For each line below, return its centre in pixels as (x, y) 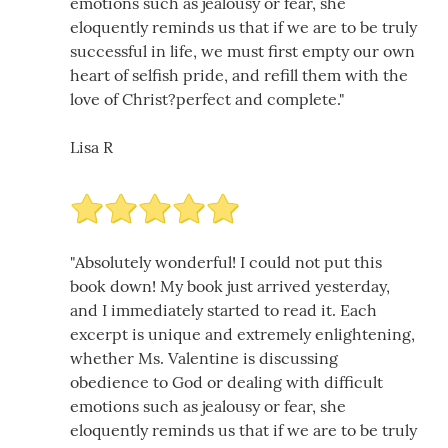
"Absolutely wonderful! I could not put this (226, 261)
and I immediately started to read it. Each (223, 309)
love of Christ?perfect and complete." (207, 98)
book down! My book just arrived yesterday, (230, 285)
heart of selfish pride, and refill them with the (239, 74)
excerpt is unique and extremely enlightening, (242, 333)
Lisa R (91, 146)
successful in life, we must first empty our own (242, 50)
